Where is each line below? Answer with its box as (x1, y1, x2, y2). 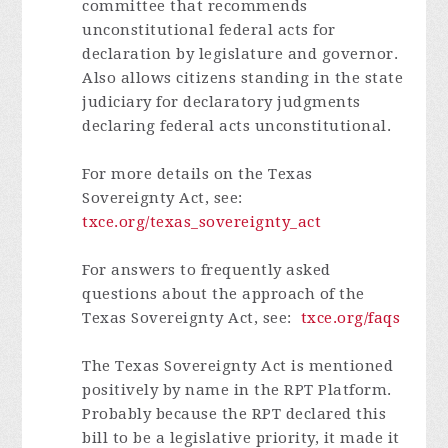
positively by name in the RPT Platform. (82, 381, 392, 399)
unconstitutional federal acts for (82, 21, 336, 39)
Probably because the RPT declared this (82, 405, 387, 423)
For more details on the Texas (82, 165, 313, 183)
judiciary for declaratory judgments (82, 93, 361, 111)
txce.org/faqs (300, 309, 401, 327)
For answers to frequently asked (82, 261, 331, 279)
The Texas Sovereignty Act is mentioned (82, 357, 394, 375)
